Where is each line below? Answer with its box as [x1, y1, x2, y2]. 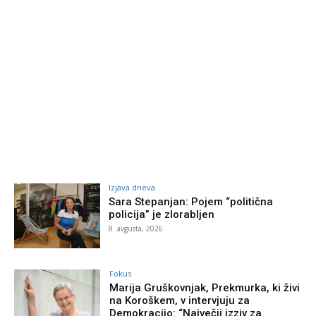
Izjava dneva [109, 182, 156, 193]
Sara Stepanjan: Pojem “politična [109, 195, 274, 209]
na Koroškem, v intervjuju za [109, 294, 250, 307]
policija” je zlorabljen [109, 208, 215, 221]
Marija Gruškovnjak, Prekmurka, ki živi [109, 281, 300, 294]
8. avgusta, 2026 [109, 224, 164, 234]
